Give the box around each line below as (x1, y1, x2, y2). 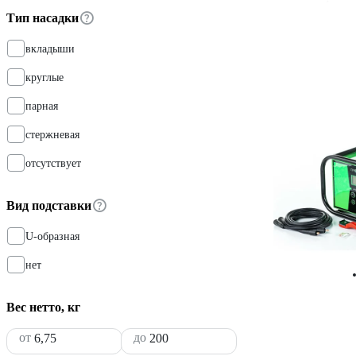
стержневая (25, 128, 79, 141)
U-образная (25, 230, 79, 242)
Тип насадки (6, 10, 79, 25)
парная (25, 99, 58, 112)
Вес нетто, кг (6, 300, 80, 314)
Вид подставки (6, 198, 91, 212)
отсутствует (25, 157, 81, 169)
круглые (25, 71, 64, 83)
